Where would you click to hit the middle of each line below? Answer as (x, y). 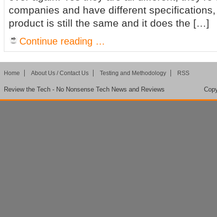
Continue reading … (62, 41)
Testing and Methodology (133, 73)
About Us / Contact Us (60, 73)
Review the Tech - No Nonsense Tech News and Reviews (84, 89)
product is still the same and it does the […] (109, 23)
